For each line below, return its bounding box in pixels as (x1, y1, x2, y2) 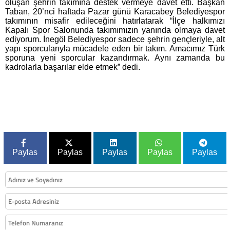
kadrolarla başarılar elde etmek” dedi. (5, 63, 140, 72)
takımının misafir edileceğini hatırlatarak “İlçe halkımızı (5, 16, 225, 26)
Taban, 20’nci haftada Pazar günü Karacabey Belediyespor (5, 7, 225, 16)
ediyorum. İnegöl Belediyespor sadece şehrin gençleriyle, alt (5, 35, 225, 44)
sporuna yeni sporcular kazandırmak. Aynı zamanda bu (5, 53, 225, 63)
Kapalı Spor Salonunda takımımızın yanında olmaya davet (5, 26, 225, 35)
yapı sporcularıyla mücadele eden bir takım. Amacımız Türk (5, 44, 225, 53)
